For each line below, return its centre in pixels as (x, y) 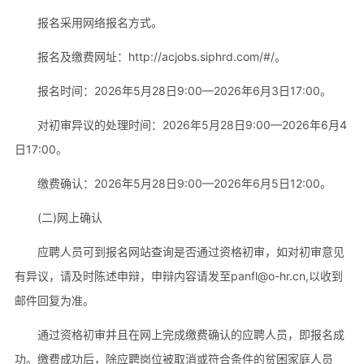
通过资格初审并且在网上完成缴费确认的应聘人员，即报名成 (191, 334)
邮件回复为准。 (54, 300)
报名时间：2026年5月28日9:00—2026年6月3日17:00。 (184, 91)
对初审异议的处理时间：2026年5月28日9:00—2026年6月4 (192, 125)
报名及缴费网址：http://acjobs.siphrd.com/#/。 (161, 57)
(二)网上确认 (69, 218)
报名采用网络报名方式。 (100, 23)
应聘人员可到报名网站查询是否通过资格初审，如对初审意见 (191, 251)
